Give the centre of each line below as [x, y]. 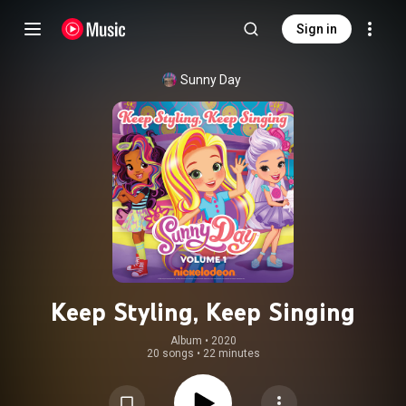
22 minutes [231, 353]
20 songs [170, 353]
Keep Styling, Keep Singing [203, 312]
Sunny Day [210, 80]
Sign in [317, 29]
